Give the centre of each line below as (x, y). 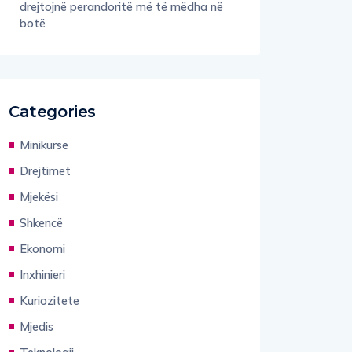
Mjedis (37, 314)
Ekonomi (42, 236)
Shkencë (41, 211)
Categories (52, 99)
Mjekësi (39, 185)
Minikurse (44, 133)
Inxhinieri (42, 262)
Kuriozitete (49, 288)
